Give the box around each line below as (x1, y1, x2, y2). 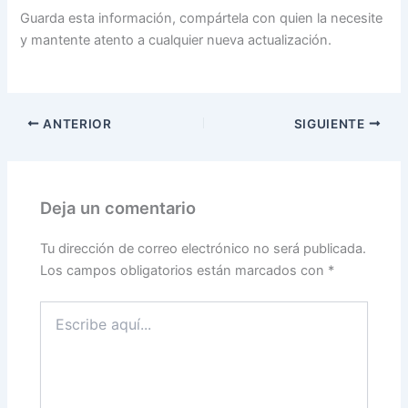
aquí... (39, 320, 76, 336)
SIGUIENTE (293, 116, 369, 131)
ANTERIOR (39, 116, 112, 131)
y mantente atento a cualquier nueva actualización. (20, 32, 332, 49)
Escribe (39, 301, 85, 318)
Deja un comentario (40, 198, 197, 219)
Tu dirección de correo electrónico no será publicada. (40, 240, 367, 258)
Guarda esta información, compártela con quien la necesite (20, 10, 383, 27)
